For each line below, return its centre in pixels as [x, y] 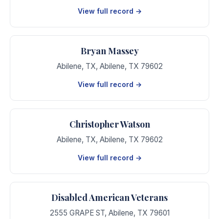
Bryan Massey [109, 51]
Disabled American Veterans [109, 197]
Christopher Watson [109, 124]
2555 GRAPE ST [77, 213]
